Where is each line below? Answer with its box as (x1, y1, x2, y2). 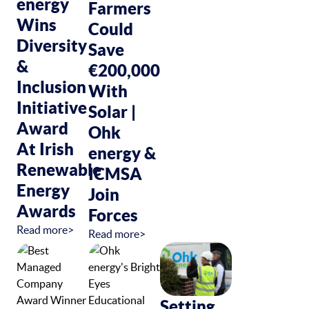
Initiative (17, 97, 87, 117)
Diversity (17, 35, 87, 55)
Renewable (17, 159, 101, 179)
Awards (17, 201, 76, 221)
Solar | (88, 101, 136, 121)
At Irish (17, 139, 74, 159)
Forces (88, 205, 138, 225)
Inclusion (17, 77, 86, 97)
